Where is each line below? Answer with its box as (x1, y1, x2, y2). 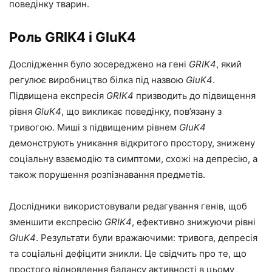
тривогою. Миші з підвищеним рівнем (9, 121, 179, 134)
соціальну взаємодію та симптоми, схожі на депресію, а (9, 153, 257, 165)
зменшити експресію (9, 216, 104, 228)
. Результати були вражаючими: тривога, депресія (36, 232, 257, 244)
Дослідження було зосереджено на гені (9, 58, 189, 70)
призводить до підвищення (134, 90, 256, 102)
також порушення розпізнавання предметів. (9, 169, 205, 181)
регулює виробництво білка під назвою (9, 74, 186, 86)
